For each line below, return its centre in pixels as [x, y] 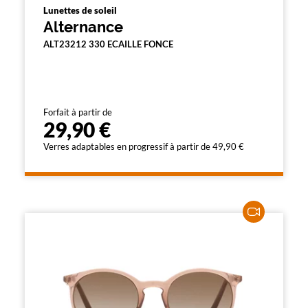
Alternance [83, 27]
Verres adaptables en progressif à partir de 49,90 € [144, 146]
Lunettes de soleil [80, 10]
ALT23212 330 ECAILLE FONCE [108, 44]
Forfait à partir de [78, 112]
